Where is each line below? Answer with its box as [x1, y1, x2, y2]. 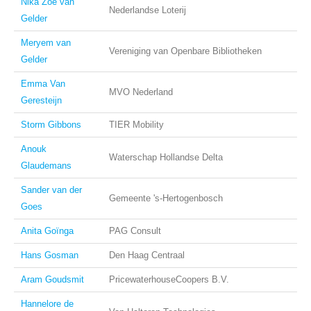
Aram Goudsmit [21, 274, 84, 285]
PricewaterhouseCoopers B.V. [109, 274, 229, 285]
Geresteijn [21, 95, 62, 106]
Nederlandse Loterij [109, 5, 186, 15]
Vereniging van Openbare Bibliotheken [109, 46, 262, 56]
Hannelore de [21, 299, 74, 309]
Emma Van [21, 78, 65, 89]
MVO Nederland [109, 87, 173, 97]
